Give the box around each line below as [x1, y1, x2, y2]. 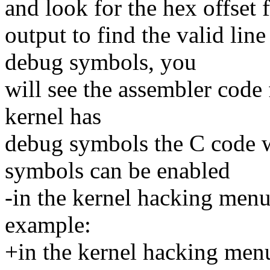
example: [5, 212, 91, 238]
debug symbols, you [5, 49, 196, 75]
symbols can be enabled [5, 157, 230, 184]
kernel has [5, 103, 101, 130]
